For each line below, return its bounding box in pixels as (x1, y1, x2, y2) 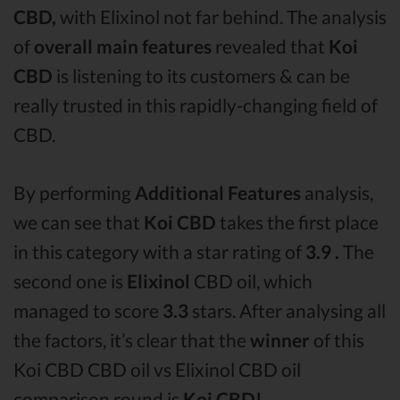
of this (310, 328, 364, 351)
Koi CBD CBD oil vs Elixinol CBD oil (13, 357, 301, 380)
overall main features (34, 35, 212, 58)
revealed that (212, 35, 329, 58)
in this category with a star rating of (13, 239, 305, 262)
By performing (13, 180, 135, 204)
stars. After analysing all (188, 298, 386, 321)
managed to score (13, 298, 162, 321)
